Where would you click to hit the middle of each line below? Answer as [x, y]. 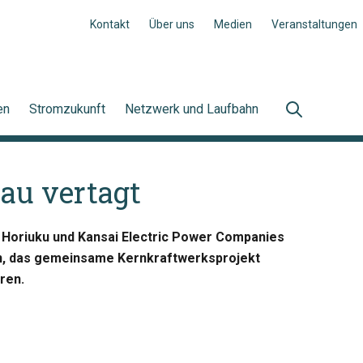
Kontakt [110, 24]
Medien [233, 24]
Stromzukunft [67, 109]
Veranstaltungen [314, 24]
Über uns [172, 24]
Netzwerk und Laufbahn [192, 109]
